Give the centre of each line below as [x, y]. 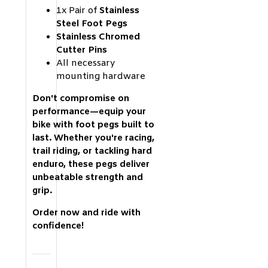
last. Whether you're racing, [93, 138]
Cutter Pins [82, 50]
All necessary [86, 63]
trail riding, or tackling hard [92, 151]
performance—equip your [89, 112]
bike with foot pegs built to [93, 125]
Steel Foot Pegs [92, 24]
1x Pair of [78, 10]
